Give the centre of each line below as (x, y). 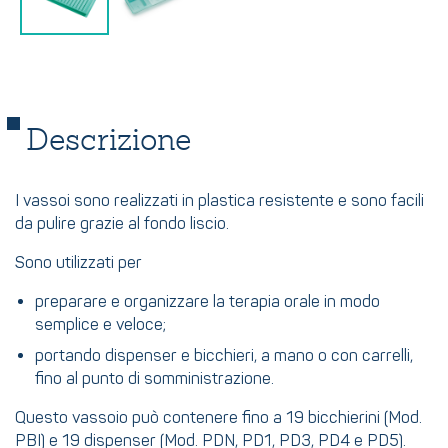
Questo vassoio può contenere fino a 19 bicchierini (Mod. (218, 418)
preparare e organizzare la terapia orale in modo (207, 302)
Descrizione (108, 138)
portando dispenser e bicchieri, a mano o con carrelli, (224, 356)
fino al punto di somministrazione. (154, 379)
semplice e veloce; (100, 325)
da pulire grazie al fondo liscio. (122, 224)
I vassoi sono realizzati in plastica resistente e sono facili (219, 201)
